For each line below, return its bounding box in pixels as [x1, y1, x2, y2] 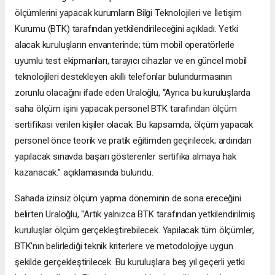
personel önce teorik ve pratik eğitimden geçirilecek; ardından [15, 135, 252, 147]
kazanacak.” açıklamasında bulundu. [15, 167, 153, 179]
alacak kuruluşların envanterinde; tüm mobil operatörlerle [15, 39, 235, 51]
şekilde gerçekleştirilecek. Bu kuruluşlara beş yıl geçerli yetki [15, 257, 245, 268]
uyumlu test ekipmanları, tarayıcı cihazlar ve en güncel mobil [15, 55, 247, 67]
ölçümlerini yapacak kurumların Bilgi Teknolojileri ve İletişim [15, 7, 242, 19]
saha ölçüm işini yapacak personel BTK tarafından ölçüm [15, 103, 237, 115]
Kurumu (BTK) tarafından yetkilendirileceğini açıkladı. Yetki [15, 23, 238, 35]
